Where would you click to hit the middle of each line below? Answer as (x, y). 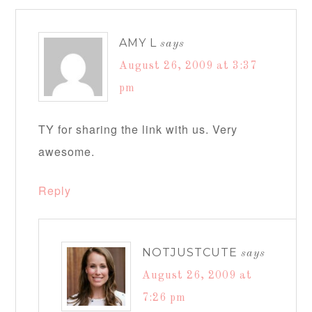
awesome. (67, 151)
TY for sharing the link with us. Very (138, 129)
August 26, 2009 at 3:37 (188, 66)
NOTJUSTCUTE (190, 252)
